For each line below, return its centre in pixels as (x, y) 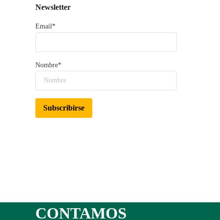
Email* (45, 26)
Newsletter (53, 7)
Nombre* (48, 65)
